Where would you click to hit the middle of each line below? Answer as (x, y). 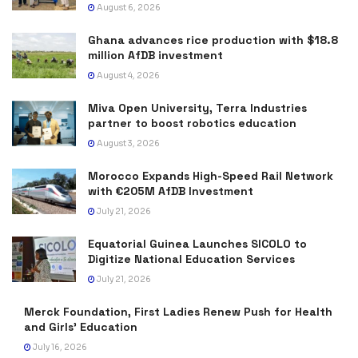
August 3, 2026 (127, 144)
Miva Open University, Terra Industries (197, 108)
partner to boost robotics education (192, 123)
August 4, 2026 (127, 76)
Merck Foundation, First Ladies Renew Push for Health (178, 312)
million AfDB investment (155, 56)
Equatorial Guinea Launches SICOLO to (197, 244)
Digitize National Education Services (191, 259)
